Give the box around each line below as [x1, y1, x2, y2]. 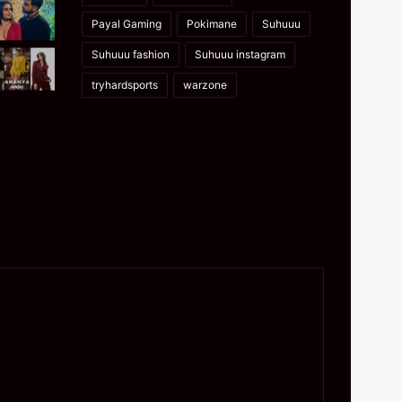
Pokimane [187, 16, 237, 31]
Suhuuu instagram [195, 47, 285, 61]
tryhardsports [92, 77, 158, 92]
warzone [183, 77, 227, 92]
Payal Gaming [92, 16, 162, 31]
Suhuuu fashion [92, 47, 170, 61]
